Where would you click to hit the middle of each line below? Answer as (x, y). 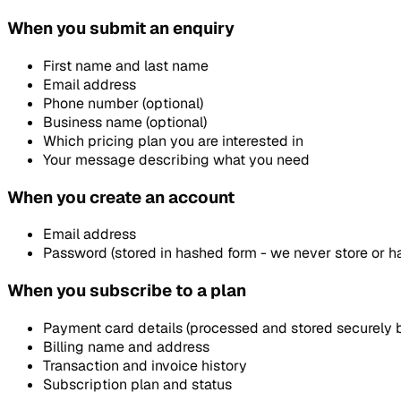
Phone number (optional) (123, 103)
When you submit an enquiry (121, 29)
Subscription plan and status (137, 384)
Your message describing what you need (176, 159)
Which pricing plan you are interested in (173, 141)
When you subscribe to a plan (127, 291)
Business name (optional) (125, 122)
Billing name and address (126, 346)
